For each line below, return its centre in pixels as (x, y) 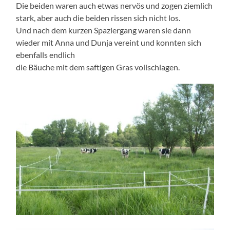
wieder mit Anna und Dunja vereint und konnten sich (109, 42)
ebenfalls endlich (46, 54)
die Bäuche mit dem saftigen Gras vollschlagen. (98, 67)
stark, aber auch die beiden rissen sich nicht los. (98, 17)
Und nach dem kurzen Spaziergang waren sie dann (104, 30)
